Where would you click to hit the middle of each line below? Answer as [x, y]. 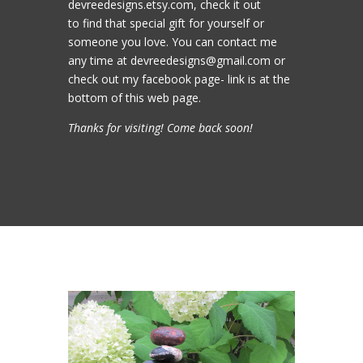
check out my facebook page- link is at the [179, 79]
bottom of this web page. [135, 98]
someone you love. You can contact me [173, 42]
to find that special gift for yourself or [166, 23]
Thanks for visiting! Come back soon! [160, 128]
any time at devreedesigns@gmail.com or [177, 60]
